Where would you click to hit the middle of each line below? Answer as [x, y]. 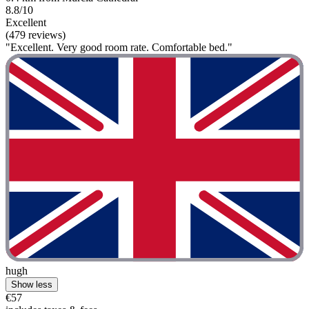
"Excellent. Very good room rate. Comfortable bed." [119, 47]
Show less [32, 285]
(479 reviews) [36, 34]
